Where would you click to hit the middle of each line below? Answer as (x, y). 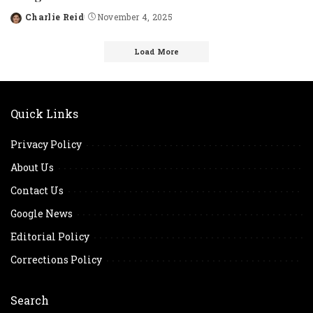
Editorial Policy (50, 237)
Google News (42, 214)
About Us (32, 168)
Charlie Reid (55, 17)
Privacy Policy (46, 145)
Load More (156, 52)
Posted (26, 23)
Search (30, 300)
